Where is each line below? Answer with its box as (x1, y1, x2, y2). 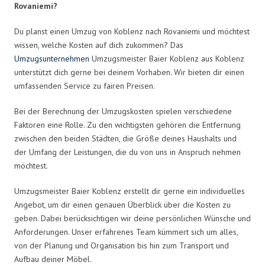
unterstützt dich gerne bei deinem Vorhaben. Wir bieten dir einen (14, 66, 244, 77)
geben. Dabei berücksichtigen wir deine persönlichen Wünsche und (14, 212, 251, 224)
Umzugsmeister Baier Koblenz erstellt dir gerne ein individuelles (14, 185, 245, 196)
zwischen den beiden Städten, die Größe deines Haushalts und (14, 132, 237, 144)
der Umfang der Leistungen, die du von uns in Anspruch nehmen (14, 146, 241, 157)
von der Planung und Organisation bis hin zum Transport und (14, 240, 229, 251)
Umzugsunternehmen (14, 53, 89, 64)
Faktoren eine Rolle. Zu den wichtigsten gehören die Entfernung (14, 119, 241, 130)
